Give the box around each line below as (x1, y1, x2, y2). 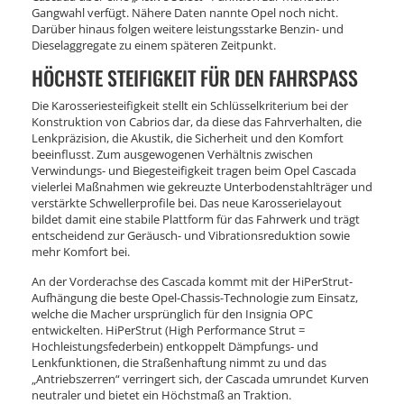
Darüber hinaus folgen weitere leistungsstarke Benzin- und (32, 20, 344, 37)
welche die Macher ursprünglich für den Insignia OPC (32, 305, 313, 322)
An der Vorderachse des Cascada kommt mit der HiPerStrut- (32, 272, 353, 289)
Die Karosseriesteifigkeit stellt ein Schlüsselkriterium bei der (32, 96, 348, 114)
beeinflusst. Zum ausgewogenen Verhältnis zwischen (32, 145, 313, 162)
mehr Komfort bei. (32, 243, 130, 260)
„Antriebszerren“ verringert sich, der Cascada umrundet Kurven (32, 370, 369, 387)
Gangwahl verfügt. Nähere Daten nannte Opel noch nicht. (32, 4, 338, 21)
